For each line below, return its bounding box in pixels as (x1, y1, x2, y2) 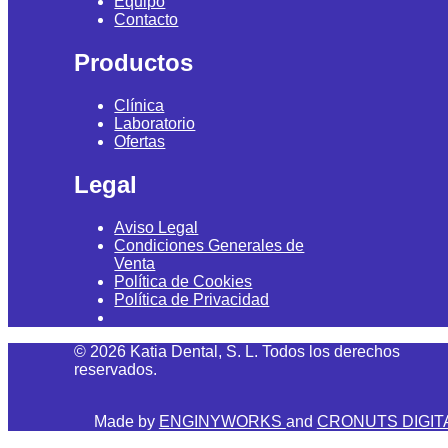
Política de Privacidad (114, 290, 270, 308)
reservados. (74, 360, 158, 378)
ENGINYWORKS (158, 412, 286, 430)
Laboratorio (114, 114, 196, 132)
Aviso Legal (114, 218, 199, 236)
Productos (74, 49, 194, 77)
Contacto (114, 11, 179, 29)
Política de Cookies (114, 272, 253, 290)
